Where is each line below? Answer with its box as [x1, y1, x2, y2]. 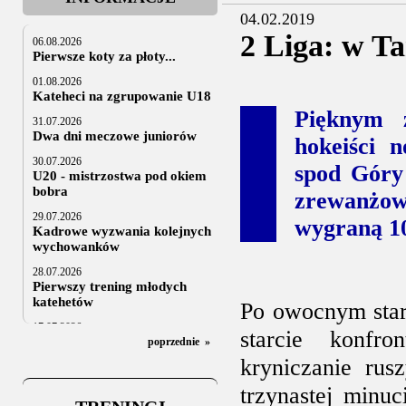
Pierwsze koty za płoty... [33, 49, 176, 63]
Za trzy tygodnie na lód [33, 374, 171, 389]
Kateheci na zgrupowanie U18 [33, 89, 211, 103]
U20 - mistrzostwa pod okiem [33, 169, 207, 183]
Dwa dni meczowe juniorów [33, 129, 197, 143]
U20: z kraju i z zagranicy [33, 334, 188, 349]
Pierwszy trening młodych [33, 279, 187, 294]
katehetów [33, 295, 93, 309]
